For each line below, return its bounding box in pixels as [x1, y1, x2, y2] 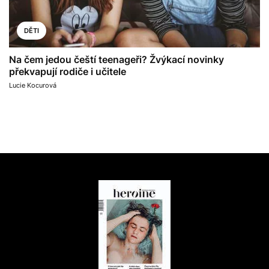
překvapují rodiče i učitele [9, 65, 126, 78]
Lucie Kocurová [9, 81, 56, 90]
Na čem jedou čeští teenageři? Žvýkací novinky [9, 53, 224, 66]
